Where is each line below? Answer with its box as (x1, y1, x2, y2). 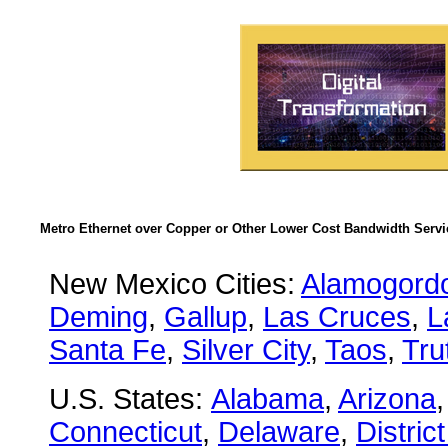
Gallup (164, 301, 247, 333)
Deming (49, 301, 148, 333)
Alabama (211, 383, 324, 415)
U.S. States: (49, 383, 211, 415)
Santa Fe (49, 334, 166, 366)
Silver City (182, 334, 310, 366)
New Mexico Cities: (49, 268, 301, 300)
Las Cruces (263, 301, 411, 333)
